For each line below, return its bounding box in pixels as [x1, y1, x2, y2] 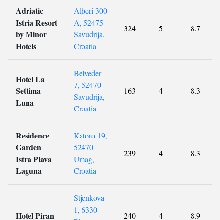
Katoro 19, [74, 130, 107, 140]
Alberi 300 [74, 5, 107, 16]
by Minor [16, 28, 47, 40]
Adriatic [16, 5, 43, 16]
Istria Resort [16, 17, 57, 28]
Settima [16, 85, 41, 96]
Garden [16, 141, 41, 153]
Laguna [16, 165, 42, 176]
